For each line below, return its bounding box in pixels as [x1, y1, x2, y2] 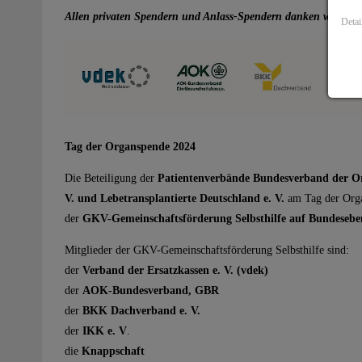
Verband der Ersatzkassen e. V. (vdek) [82, 263, 268, 276]
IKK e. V [82, 324, 127, 337]
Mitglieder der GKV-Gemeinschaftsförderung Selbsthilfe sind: [65, 243, 349, 256]
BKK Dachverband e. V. [82, 304, 200, 317]
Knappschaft [82, 344, 145, 357]
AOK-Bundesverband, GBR [82, 284, 219, 297]
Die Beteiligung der [65, 171, 158, 184]
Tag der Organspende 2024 [65, 140, 196, 153]
